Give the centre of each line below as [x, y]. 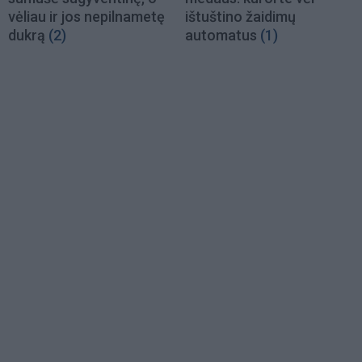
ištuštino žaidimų [240, 16]
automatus [221, 35]
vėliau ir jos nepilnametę [86, 16]
